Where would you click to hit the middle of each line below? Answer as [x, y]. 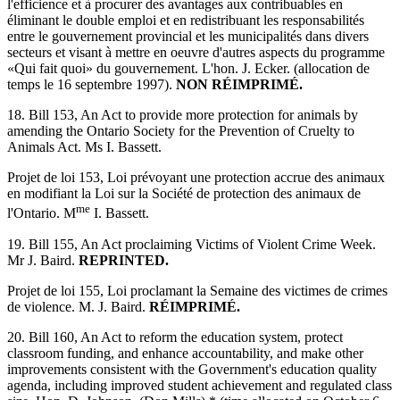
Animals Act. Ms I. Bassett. [84, 147]
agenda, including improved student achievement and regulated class [200, 385]
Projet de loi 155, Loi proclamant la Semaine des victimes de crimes [197, 290]
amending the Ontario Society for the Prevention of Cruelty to [181, 131]
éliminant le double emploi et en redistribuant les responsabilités [186, 21]
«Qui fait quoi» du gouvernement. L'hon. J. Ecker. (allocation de [188, 69]
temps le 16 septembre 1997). [92, 85]
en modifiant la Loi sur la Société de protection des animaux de [184, 194]
